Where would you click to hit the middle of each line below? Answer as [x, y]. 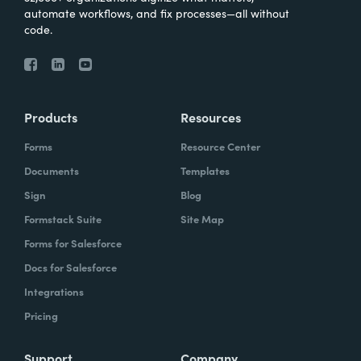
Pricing [41, 315]
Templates [205, 170]
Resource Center [220, 146]
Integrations [54, 291]
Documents [52, 170]
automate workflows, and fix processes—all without [157, 12]
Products [51, 116]
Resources [211, 116]
